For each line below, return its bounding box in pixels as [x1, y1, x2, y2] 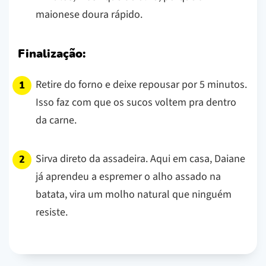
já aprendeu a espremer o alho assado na [36, 169, 221, 184]
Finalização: [18, 47, 85, 60]
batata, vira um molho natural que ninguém [36, 186, 232, 202]
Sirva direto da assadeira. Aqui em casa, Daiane [36, 151, 245, 166]
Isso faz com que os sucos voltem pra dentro [36, 94, 236, 110]
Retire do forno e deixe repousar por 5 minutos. [36, 77, 247, 92]
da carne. [36, 112, 77, 128]
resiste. [36, 204, 68, 220]
